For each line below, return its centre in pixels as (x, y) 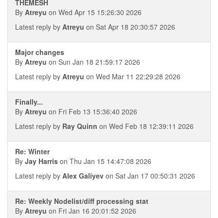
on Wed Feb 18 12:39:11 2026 (145, 126)
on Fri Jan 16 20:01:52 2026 (91, 211)
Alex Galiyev (83, 176)
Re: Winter (32, 151)
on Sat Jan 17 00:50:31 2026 (149, 176)
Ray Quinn (80, 126)
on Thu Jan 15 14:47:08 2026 (105, 161)
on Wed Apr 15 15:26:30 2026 (94, 12)
